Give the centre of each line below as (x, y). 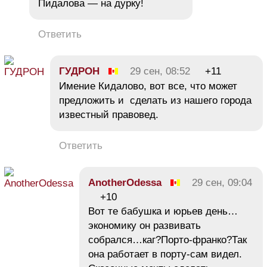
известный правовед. (109, 114)
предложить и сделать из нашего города (155, 100)
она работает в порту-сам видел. (165, 254)
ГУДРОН (79, 71)
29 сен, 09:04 (222, 182)
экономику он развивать (145, 225)
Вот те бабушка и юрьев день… (163, 211)
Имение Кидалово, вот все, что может (148, 86)
